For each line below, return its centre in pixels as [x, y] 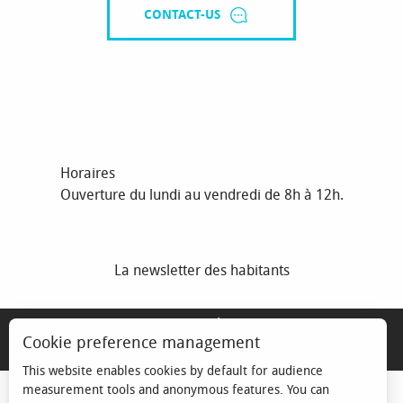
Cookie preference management [141, 343]
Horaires [87, 173]
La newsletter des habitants [201, 270]
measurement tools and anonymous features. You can [176, 390]
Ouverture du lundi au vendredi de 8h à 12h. [201, 194]
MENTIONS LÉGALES [201, 324]
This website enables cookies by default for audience [173, 371]
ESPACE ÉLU [45, 355]
